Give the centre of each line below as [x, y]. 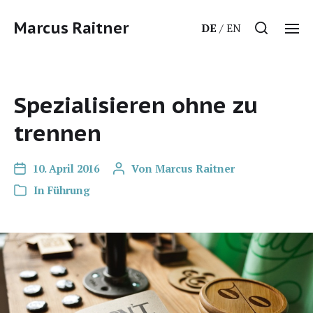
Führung [69, 190]
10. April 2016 [66, 168]
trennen [58, 133]
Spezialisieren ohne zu [136, 105]
